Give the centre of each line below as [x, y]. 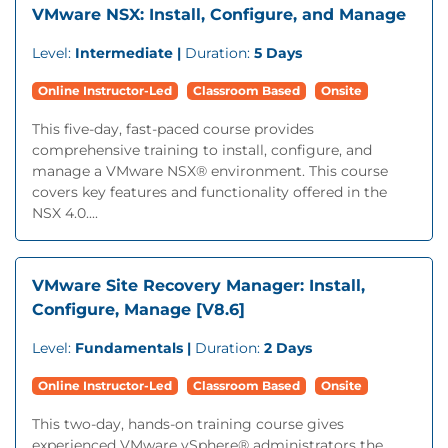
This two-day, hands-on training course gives [188, 424]
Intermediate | [130, 53]
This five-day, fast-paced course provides [173, 129]
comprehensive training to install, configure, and [202, 150]
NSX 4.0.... [65, 213]
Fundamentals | [135, 348]
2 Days [288, 348]
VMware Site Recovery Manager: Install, [198, 285]
